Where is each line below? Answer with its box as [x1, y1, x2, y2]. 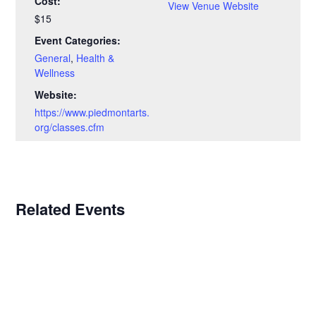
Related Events [16, 197, 126, 220]
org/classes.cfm [35, 119, 105, 134]
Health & [76, 50, 115, 65]
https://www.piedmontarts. [35, 104, 150, 119]
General [35, 50, 71, 65]
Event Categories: [35, 32, 121, 47]
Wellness [35, 65, 75, 80]
